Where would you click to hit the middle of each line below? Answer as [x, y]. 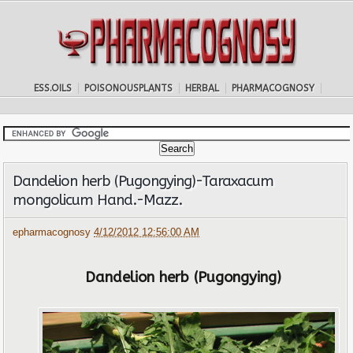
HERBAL [202, 88]
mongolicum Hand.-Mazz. [98, 200]
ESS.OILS [52, 88]
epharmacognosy [54, 232]
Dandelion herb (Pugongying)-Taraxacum [143, 181]
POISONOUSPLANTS [128, 88]
